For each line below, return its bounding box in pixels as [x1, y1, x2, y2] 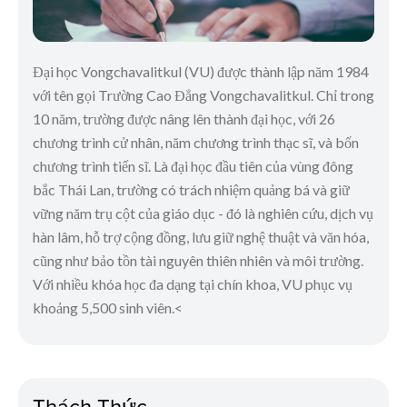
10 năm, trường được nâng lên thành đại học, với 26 [33, 109, 335, 127]
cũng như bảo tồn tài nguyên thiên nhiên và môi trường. [33, 251, 363, 269]
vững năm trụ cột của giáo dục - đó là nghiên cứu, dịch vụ [33, 203, 373, 222]
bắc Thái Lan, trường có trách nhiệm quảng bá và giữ [33, 180, 350, 198]
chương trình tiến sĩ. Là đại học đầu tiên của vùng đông [33, 156, 353, 174]
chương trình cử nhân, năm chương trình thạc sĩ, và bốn [33, 133, 359, 151]
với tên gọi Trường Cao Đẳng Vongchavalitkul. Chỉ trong [33, 85, 374, 104]
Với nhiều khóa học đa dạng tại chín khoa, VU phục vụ [33, 274, 352, 293]
